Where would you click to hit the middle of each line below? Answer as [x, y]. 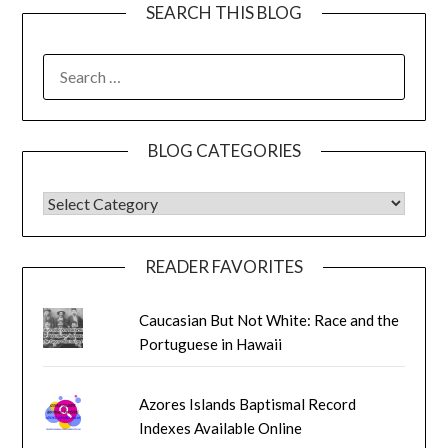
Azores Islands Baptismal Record [248, 403]
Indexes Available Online [221, 427]
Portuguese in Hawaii [211, 343]
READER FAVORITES [224, 266]
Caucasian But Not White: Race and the [269, 319]
